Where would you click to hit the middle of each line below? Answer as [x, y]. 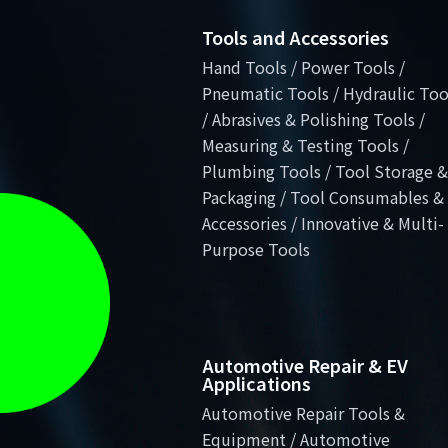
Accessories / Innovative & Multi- [323, 222]
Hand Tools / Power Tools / [303, 66]
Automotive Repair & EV [305, 364]
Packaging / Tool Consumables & [323, 196]
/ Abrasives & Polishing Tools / [313, 118]
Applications [256, 382]
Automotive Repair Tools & [303, 412]
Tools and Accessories [295, 36]
